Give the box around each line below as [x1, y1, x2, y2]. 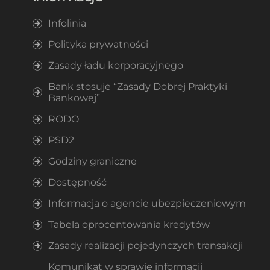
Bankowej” [48, 92, 100, 104]
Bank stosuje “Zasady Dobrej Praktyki [48, 80, 227, 92]
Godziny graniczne [48, 155, 137, 167]
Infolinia [48, 17, 86, 29]
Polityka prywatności [48, 38, 148, 50]
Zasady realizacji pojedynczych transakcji [48, 239, 243, 251]
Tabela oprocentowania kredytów [48, 218, 210, 230]
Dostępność [48, 176, 107, 188]
